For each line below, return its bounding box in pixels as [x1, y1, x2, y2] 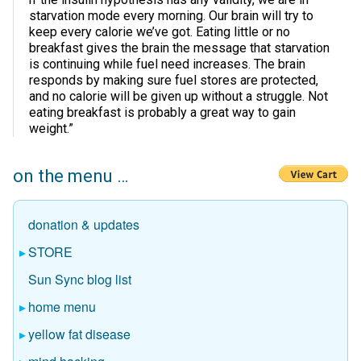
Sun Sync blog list [28, 270, 131, 289]
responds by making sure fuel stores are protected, [29, 73, 318, 89]
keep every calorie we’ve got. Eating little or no [29, 24, 290, 40]
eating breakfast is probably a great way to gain [29, 105, 296, 121]
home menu [28, 297, 96, 317]
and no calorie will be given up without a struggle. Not [29, 89, 328, 105]
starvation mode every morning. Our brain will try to [29, 8, 313, 24]
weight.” [29, 121, 73, 137]
